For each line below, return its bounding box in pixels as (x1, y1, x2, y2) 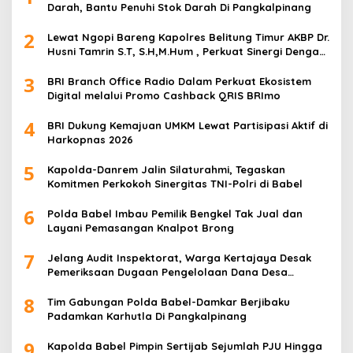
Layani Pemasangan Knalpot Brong (47, 221, 234, 234)
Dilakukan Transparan (47, 280, 162, 292)
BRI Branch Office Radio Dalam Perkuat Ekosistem (47, 75, 311, 87)
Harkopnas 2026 (47, 133, 133, 146)
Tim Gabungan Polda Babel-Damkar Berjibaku (47, 295, 290, 308)
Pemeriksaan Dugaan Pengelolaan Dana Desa (47, 266, 288, 278)
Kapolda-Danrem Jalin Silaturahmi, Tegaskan (47, 163, 285, 176)
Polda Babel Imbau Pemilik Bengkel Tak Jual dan (47, 207, 303, 220)
